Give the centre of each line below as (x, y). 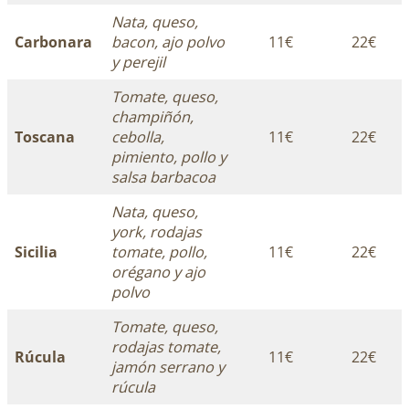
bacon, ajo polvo (168, 42)
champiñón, (153, 116)
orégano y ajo (159, 272)
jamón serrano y (168, 367)
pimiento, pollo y (169, 157)
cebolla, (138, 136)
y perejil (139, 62)
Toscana (45, 136)
